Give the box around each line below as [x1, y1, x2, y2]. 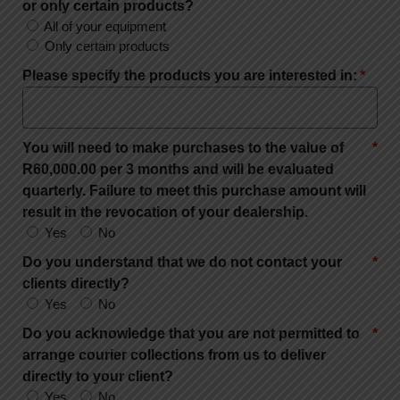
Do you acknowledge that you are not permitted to [22, 326, 360, 342]
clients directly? [22, 276, 129, 292]
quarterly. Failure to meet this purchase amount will [22, 183, 366, 199]
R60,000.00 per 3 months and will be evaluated [22, 162, 334, 178]
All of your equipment [44, 19, 166, 35]
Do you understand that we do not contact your [22, 254, 342, 271]
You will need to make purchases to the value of [22, 140, 344, 156]
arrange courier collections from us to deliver [22, 347, 326, 363]
